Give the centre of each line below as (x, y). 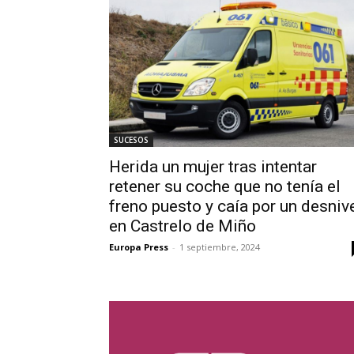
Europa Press (139, 247)
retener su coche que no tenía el (225, 186)
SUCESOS (131, 139)
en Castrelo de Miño (183, 226)
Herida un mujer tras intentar (213, 166)
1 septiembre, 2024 (220, 247)
